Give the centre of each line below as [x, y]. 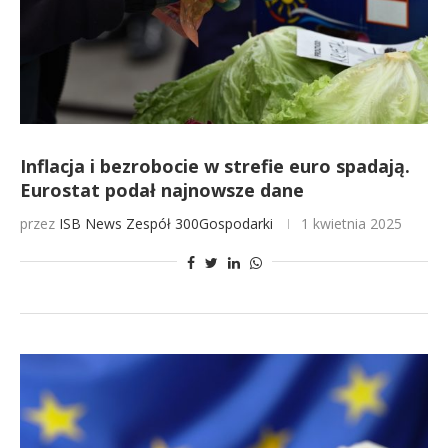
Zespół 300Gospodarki [199, 223]
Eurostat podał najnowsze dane [162, 190]
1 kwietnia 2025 [351, 223]
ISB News [90, 223]
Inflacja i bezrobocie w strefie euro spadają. [215, 166]
